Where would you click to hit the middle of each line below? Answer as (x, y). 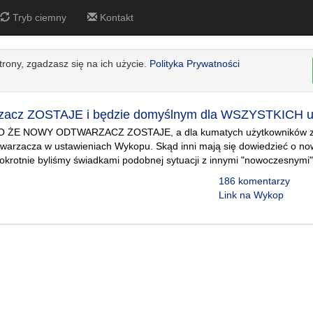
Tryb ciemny (38, 17)
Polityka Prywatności (195, 64)
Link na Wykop (251, 195)
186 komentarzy (254, 181)
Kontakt (115, 17)
